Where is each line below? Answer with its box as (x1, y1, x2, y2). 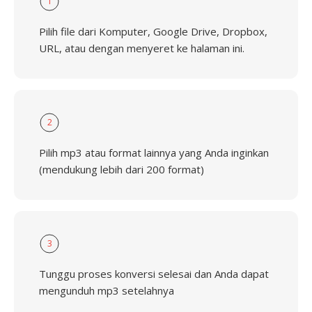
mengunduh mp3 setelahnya (39, 283, 174, 297)
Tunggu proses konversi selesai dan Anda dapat (39, 267, 269, 281)
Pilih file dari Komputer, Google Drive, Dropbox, (39, 24, 267, 38)
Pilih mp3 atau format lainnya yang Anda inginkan (39, 146, 269, 159)
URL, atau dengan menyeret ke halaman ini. (39, 41, 244, 55)
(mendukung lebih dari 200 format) (39, 162, 204, 176)
